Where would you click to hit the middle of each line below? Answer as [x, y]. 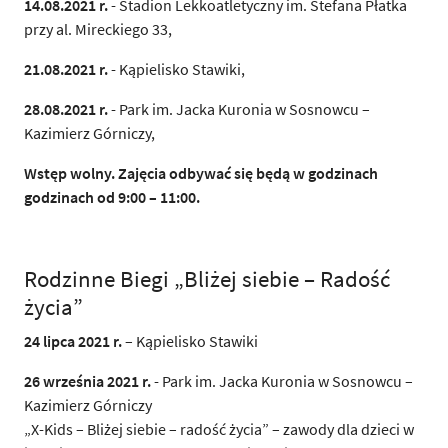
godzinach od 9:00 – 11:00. [112, 196]
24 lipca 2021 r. [73, 340]
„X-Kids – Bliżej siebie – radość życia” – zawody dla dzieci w [219, 428]
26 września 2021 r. [87, 380]
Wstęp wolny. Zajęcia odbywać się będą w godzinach [201, 172]
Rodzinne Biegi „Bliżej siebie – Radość [207, 278]
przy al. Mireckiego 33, [98, 28]
